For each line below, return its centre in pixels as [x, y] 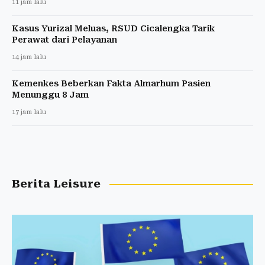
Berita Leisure [56, 184]
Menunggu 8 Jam [50, 95]
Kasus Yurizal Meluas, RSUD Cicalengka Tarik [113, 29]
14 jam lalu [29, 57]
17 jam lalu [29, 112]
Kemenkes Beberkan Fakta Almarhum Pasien [111, 84]
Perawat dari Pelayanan [64, 40]
